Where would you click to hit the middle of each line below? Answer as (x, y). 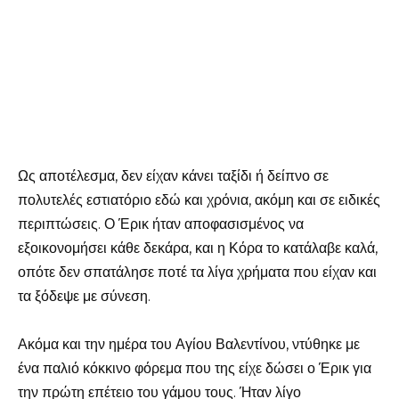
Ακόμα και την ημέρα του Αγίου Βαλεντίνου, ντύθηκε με (189, 344)
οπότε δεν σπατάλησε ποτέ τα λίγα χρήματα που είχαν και (197, 272)
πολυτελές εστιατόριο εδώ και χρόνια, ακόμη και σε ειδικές (199, 199)
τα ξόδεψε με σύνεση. (84, 296)
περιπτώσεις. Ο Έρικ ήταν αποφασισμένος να (161, 224)
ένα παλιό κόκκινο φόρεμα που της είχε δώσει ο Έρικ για (195, 368)
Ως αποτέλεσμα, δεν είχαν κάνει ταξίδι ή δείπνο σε (173, 175)
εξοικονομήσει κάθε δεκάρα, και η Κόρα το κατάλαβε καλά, (198, 248)
